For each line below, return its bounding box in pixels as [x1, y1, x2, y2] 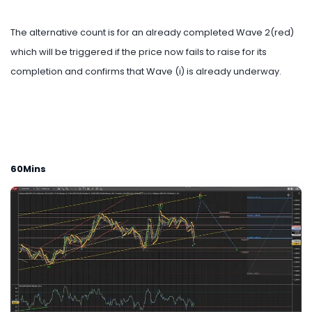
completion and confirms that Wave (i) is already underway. [10, 65, 281, 78]
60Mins [10, 163, 46, 175]
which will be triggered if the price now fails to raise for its [10, 46, 267, 58]
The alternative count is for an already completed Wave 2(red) [10, 26, 294, 39]
